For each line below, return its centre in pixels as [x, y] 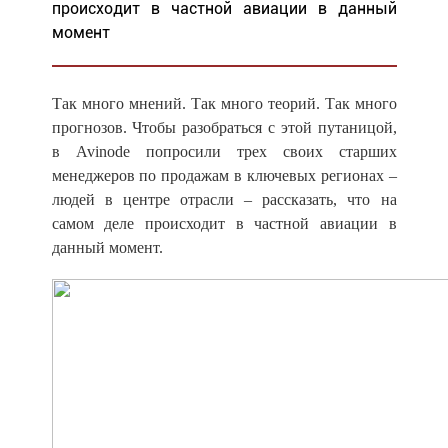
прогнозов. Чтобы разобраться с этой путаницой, [224, 127]
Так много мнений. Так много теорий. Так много [224, 103]
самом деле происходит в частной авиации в [224, 223]
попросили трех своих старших [263, 151]
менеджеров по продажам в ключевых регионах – [224, 175]
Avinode [102, 151]
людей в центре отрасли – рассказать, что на [224, 199]
